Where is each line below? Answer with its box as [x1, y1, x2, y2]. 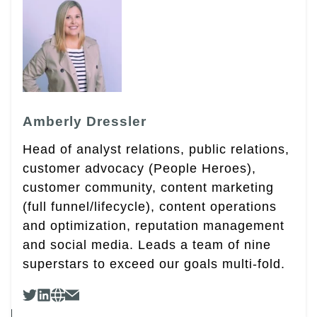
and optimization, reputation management [23, 218, 284, 233]
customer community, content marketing [23, 180, 274, 195]
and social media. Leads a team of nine [23, 237, 271, 252]
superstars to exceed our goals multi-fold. [23, 256, 285, 271]
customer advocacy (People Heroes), [23, 161, 256, 175]
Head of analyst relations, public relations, [23, 142, 289, 156]
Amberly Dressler [23, 113, 146, 129]
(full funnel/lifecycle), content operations [23, 199, 277, 214]
